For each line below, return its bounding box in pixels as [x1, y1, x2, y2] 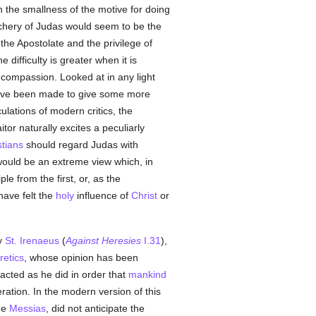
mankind [128, 269, 166, 280]
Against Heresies [65, 235, 141, 246]
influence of [73, 190, 131, 201]
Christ [130, 190, 157, 201]
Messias [8, 303, 46, 314]
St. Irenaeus [4, 235, 59, 246]
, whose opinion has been [23, 252, 138, 263]
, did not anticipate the [45, 303, 145, 314]
